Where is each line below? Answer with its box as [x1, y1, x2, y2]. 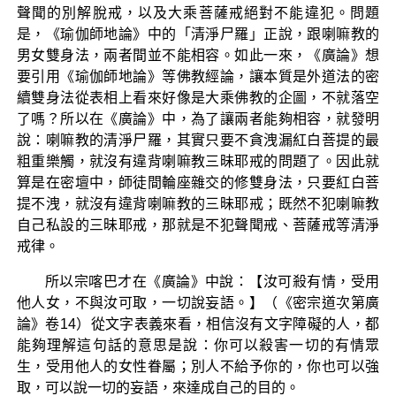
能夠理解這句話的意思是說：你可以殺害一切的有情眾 [16, 337, 380, 353]
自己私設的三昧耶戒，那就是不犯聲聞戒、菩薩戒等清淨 [16, 217, 380, 232]
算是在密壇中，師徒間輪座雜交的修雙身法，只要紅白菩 [16, 174, 380, 190]
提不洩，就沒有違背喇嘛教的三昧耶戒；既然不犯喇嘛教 [16, 195, 380, 211]
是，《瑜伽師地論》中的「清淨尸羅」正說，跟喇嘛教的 [16, 26, 380, 42]
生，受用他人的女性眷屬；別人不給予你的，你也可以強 [16, 358, 380, 374]
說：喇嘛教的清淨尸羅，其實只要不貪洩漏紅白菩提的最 [16, 132, 380, 148]
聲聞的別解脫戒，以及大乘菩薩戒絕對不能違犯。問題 [16, 4, 380, 20]
